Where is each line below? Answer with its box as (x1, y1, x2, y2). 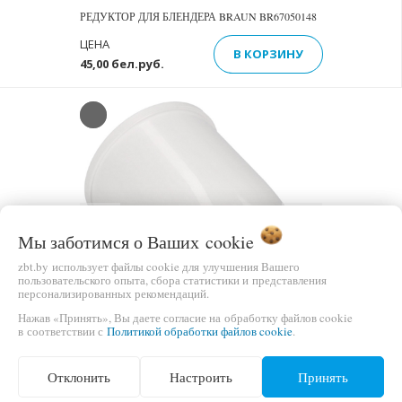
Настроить (170, 367, 232, 386)
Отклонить (48, 367, 110, 386)
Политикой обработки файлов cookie (107, 322, 293, 339)
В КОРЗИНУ (232, 45, 303, 62)
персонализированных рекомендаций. (18, 284, 209, 301)
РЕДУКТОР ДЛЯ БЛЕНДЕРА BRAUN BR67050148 (79, 9, 317, 23)
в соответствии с (18, 322, 107, 339)
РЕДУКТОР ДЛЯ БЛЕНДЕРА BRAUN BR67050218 (80, 359, 317, 373)
